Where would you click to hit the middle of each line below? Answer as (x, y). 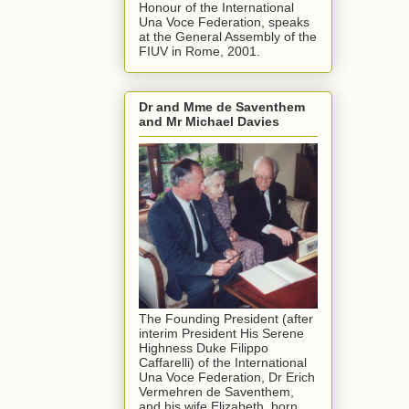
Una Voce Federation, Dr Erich (227, 378)
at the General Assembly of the (228, 36)
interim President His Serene (221, 334)
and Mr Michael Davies (209, 122)
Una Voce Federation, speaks (224, 21)
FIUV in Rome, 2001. (199, 51)
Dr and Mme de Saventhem (222, 107)
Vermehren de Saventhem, (216, 392)
